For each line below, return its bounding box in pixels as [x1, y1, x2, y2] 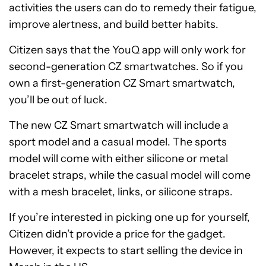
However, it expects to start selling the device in [9, 244, 243, 257]
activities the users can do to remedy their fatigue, [9, 1, 256, 14]
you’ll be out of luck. [9, 93, 107, 106]
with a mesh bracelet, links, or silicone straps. [9, 185, 233, 198]
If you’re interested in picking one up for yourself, [9, 211, 250, 224]
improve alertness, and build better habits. [9, 18, 218, 31]
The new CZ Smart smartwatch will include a [9, 119, 229, 132]
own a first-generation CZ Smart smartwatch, [9, 77, 235, 90]
